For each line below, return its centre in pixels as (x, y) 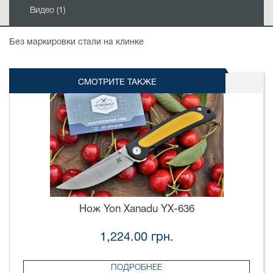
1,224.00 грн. (136, 237)
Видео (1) (47, 10)
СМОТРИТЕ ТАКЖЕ (118, 83)
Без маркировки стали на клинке (76, 42)
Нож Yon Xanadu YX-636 (136, 209)
